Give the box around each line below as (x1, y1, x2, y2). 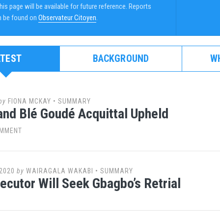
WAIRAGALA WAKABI (26, 166, 93, 175)
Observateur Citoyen (38, 13, 96, 22)
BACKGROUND (92, 52, 149, 64)
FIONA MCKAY (8, 97, 51, 105)
